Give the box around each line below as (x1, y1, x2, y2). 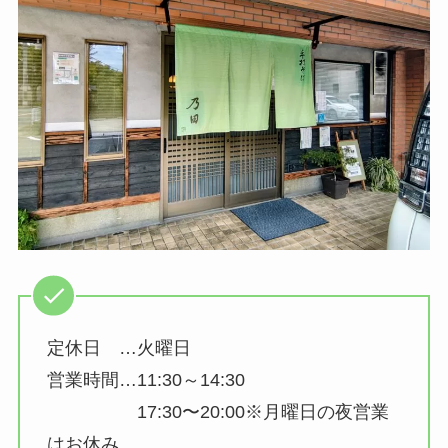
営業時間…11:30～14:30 (46, 370, 245, 391)
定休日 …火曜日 (46, 338, 191, 359)
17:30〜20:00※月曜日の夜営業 (46, 402, 389, 423)
